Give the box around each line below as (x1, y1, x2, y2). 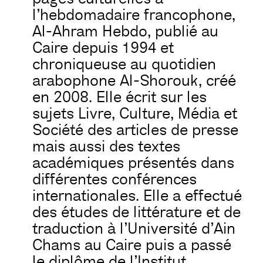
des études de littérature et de (32, 203, 241, 222)
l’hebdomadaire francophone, (32, 5, 235, 25)
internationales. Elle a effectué (32, 186, 242, 205)
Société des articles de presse (32, 120, 238, 140)
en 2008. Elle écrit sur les (32, 87, 207, 107)
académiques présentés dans (32, 153, 234, 173)
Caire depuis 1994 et (32, 38, 174, 58)
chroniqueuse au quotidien (32, 55, 216, 74)
